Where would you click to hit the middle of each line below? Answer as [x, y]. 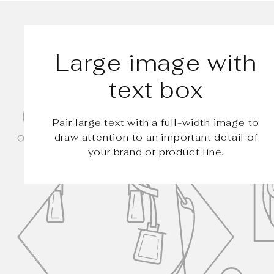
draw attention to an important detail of [156, 138]
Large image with [156, 63]
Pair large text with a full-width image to [156, 123]
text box [156, 90]
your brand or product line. [156, 152]
